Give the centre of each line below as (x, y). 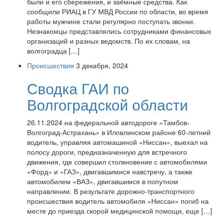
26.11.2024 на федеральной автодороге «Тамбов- (108, 122)
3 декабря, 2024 (102, 65)
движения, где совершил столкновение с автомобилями (117, 162)
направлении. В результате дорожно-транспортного (111, 191)
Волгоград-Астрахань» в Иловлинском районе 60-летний (119, 132)
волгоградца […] (53, 51)
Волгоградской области (108, 104)
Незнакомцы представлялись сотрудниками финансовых (119, 31)
